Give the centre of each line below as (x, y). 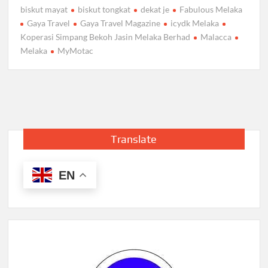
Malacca (216, 37)
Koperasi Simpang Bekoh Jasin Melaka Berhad (106, 37)
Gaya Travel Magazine (121, 23)
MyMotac (76, 51)
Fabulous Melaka (211, 10)
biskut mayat (44, 10)
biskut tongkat (104, 10)
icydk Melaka (195, 23)
